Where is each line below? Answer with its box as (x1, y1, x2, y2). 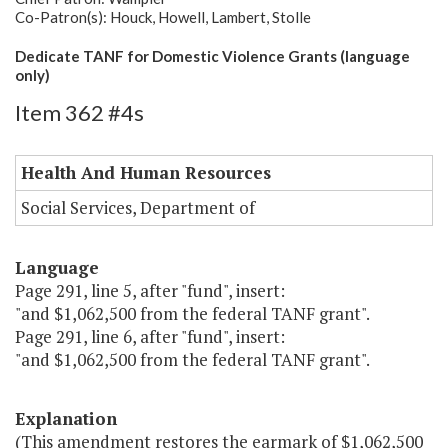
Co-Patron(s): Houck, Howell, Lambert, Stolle (15, 8, 311, 27)
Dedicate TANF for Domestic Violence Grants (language (15, 47, 410, 66)
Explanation (15, 407, 117, 431)
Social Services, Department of (21, 196, 255, 220)
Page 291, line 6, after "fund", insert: (15, 325, 285, 349)
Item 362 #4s (15, 99, 144, 127)
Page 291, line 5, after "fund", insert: (15, 279, 285, 303)
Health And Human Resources (21, 161, 271, 185)
